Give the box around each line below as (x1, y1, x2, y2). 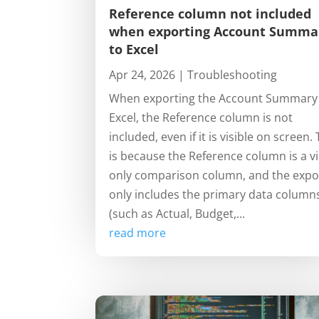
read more (109, 225, 167, 241)
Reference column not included (109, 5, 312, 23)
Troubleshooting (187, 67, 278, 83)
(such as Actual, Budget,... (109, 206, 246, 222)
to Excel (109, 41, 159, 58)
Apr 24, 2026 (109, 67, 176, 83)
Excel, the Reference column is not (109, 110, 293, 126)
